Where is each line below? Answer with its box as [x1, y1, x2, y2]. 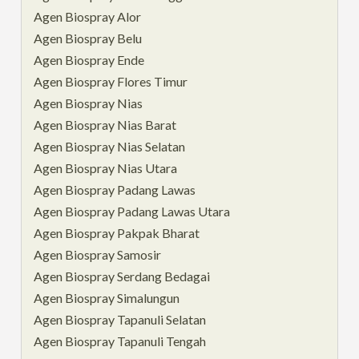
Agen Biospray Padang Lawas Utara [34, 203, 231, 219]
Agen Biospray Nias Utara [34, 159, 178, 175]
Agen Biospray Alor [34, 8, 142, 24]
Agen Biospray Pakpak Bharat [34, 224, 200, 240]
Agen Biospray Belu [34, 30, 143, 46]
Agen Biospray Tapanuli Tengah [34, 333, 207, 349]
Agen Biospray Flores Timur [34, 73, 188, 89]
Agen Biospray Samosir [34, 246, 162, 262]
